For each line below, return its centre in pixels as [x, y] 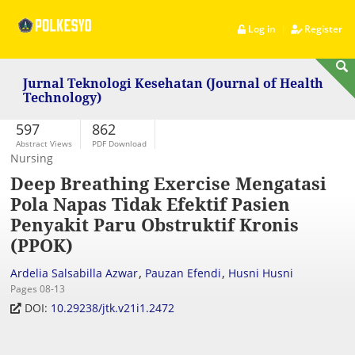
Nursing [32, 158]
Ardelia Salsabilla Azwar [74, 273]
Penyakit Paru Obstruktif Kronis [155, 225]
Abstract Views [44, 143]
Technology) [62, 98]
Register [323, 29]
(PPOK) [42, 245]
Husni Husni [261, 273]
